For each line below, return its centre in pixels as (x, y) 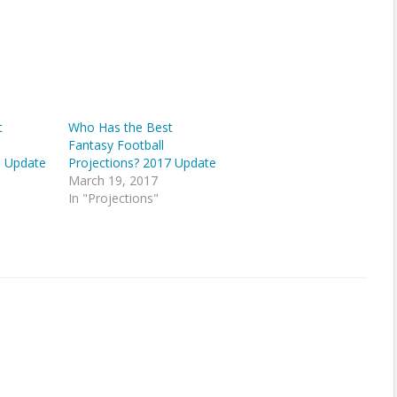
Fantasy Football (116, 145)
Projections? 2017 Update (142, 163)
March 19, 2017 (113, 181)
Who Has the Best (120, 128)
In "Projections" (113, 198)
